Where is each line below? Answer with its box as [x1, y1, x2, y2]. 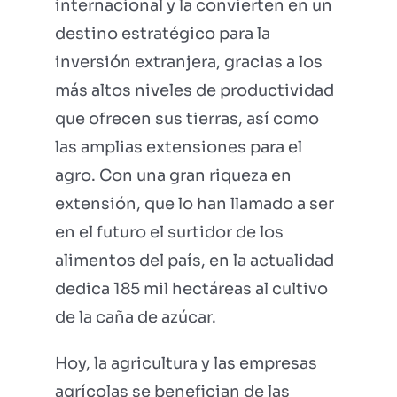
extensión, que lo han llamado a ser [54, 193, 334, 214]
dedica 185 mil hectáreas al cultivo [54, 278, 328, 299]
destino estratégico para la [54, 23, 270, 43]
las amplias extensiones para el [54, 136, 302, 157]
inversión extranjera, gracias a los [54, 51, 323, 72]
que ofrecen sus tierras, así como [54, 108, 319, 128]
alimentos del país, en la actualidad [54, 250, 334, 270]
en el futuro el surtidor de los [54, 222, 284, 242]
